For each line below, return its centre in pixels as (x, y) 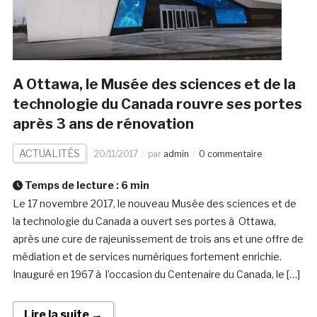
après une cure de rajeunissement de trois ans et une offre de (158, 239)
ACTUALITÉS (49, 154)
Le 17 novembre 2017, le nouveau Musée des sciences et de (154, 204)
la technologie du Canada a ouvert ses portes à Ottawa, (144, 221)
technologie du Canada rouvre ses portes (157, 104)
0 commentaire (230, 154)
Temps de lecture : (71, 185)
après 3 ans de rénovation (103, 124)
